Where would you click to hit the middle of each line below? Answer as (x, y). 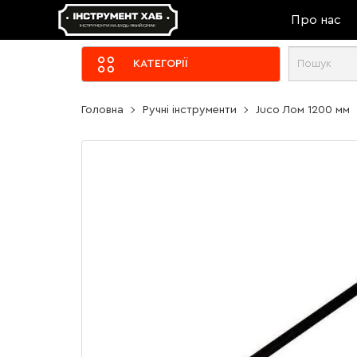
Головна (102, 110)
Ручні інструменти (190, 110)
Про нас (316, 20)
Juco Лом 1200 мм (303, 110)
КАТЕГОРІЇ (160, 64)
